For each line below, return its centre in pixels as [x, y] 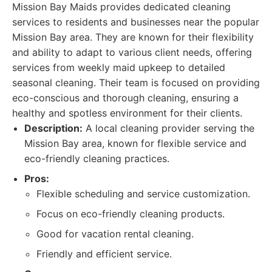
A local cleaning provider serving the [168, 128]
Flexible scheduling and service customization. [143, 194]
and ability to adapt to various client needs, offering [132, 52]
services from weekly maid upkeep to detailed [119, 67]
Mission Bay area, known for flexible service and [135, 143]
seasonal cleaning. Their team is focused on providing [136, 83]
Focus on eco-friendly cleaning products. [131, 214]
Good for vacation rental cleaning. [115, 234]
